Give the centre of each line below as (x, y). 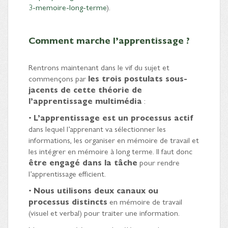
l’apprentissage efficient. (67, 173)
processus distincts (68, 201)
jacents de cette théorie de (85, 89)
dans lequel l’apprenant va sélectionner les (97, 128)
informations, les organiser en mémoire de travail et (114, 139)
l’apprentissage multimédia (85, 100)
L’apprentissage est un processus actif (113, 117)
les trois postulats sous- (138, 78)
